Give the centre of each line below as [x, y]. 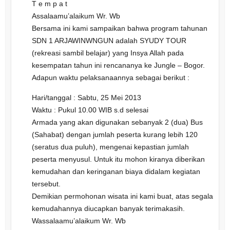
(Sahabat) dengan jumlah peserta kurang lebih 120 [114, 134]
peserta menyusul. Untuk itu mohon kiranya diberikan [118, 159]
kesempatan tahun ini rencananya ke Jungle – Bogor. [118, 65]
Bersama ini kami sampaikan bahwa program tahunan [119, 28]
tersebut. [46, 184]
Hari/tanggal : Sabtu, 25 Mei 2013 [86, 97]
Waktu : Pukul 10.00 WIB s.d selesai [90, 110]
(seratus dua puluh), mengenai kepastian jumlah [110, 147]
